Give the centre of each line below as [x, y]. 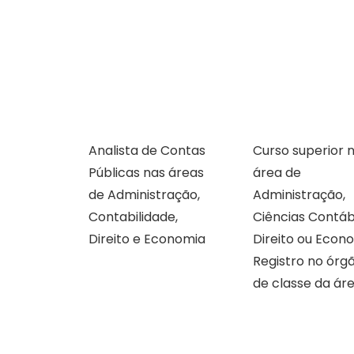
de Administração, [144, 195]
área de [277, 173]
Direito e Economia [149, 239]
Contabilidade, [133, 217]
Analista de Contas [147, 151]
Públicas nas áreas [146, 173]
